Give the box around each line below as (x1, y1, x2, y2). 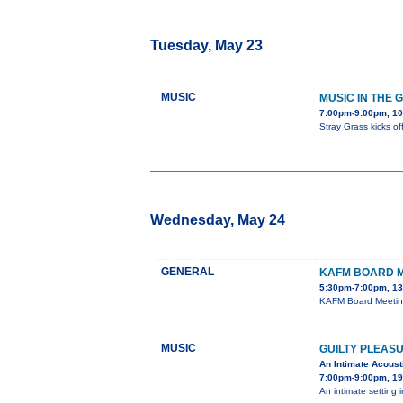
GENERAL (161, 265, 214, 279)
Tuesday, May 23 (150, 38, 263, 54)
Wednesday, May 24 (150, 212, 285, 228)
